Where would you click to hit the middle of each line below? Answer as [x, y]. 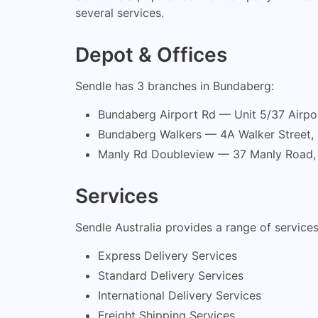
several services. [120, 13]
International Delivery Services [180, 295]
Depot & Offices [151, 54]
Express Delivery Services [168, 255]
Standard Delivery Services [171, 275]
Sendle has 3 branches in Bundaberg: [175, 86]
